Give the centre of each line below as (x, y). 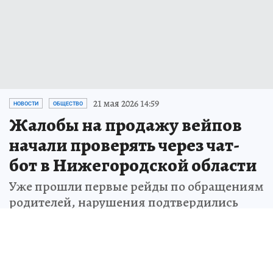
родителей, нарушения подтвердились (124, 202)
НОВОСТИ (26, 103)
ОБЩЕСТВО (68, 103)
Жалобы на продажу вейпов (126, 125)
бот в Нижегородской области (133, 165)
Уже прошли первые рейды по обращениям (136, 186)
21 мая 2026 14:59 (126, 103)
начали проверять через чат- (124, 145)
